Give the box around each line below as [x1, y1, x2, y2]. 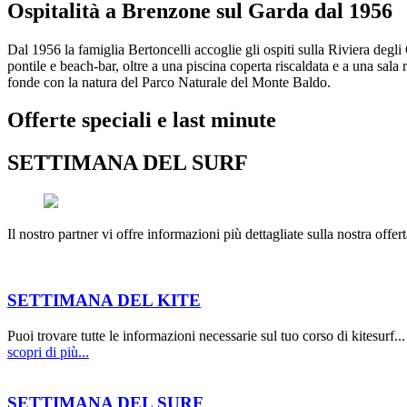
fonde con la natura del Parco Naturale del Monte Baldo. [7, 74, 331, 90]
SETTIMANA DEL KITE [7, 290, 201, 310]
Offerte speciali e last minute [7, 108, 276, 133]
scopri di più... [7, 343, 89, 360]
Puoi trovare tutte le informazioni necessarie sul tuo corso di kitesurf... [7, 327, 405, 343]
